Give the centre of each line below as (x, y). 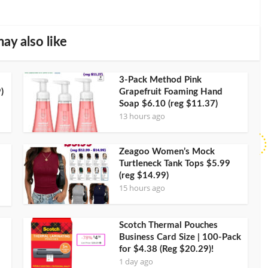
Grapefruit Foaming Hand (171, 92)
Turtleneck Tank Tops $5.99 (175, 163)
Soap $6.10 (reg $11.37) (168, 103)
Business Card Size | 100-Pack (180, 237)
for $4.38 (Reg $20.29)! (166, 249)
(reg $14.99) (144, 175)
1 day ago (136, 261)
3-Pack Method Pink (160, 80)
